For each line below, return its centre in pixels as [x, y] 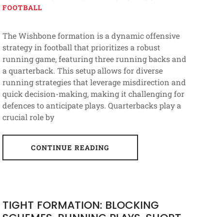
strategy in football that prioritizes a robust [81, 47]
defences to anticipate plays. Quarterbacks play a [92, 105]
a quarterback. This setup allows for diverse [82, 70]
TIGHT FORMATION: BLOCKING [80, 205]
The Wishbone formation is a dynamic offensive [91, 35]
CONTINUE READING [70, 147]
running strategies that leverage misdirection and [94, 82]
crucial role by [28, 117]
